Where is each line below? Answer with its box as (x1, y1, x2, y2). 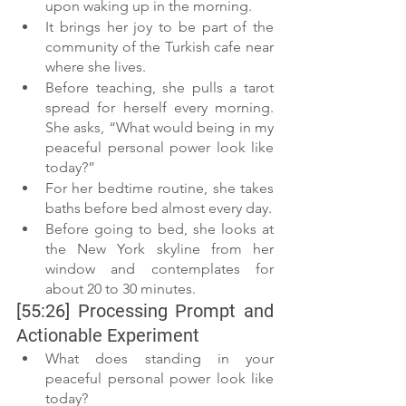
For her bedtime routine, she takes (45, 179, 274, 198)
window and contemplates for (45, 260, 274, 278)
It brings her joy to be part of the (45, 18, 274, 36)
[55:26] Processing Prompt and (16, 300, 274, 323)
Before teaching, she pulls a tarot (45, 79, 274, 97)
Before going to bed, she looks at (45, 220, 274, 238)
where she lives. (45, 58, 146, 76)
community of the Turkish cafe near (45, 38, 274, 56)
